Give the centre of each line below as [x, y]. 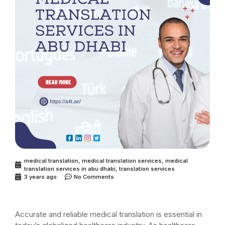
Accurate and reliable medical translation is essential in [108, 214]
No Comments [94, 177]
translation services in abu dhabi [70, 168]
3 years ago [40, 177]
